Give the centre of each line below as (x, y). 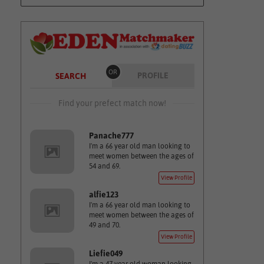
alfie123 (103, 194)
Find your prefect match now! (112, 103)
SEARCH (70, 76)
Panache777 (111, 136)
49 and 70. (104, 225)
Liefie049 (105, 253)
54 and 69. (104, 166)
